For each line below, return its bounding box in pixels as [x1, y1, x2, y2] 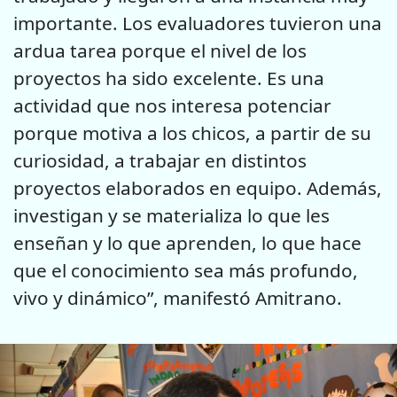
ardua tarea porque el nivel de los [13, 38, 307, 64]
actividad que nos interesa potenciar [13, 93, 331, 119]
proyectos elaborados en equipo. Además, [13, 175, 382, 201]
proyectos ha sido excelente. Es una [13, 66, 324, 91]
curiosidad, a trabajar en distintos [13, 148, 307, 174]
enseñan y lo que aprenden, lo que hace [13, 230, 362, 256]
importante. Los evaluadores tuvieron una [13, 11, 382, 36]
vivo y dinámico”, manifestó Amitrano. [13, 285, 342, 311]
